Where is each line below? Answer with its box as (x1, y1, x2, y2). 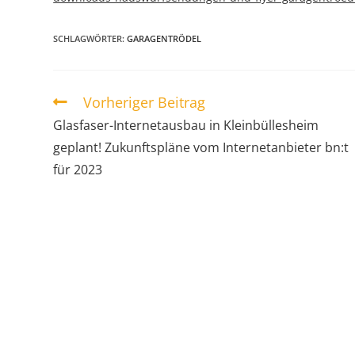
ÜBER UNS (8, 319, 124, 345)
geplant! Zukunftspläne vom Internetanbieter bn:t (53, 139, 349, 156)
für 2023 (53, 161, 103, 178)
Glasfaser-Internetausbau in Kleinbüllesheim (53, 116, 319, 134)
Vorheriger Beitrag (83, 93, 206, 112)
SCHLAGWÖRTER (53, 32, 123, 44)
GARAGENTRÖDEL (127, 32, 202, 44)
